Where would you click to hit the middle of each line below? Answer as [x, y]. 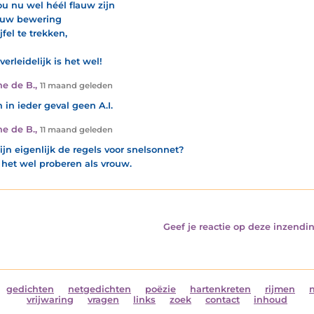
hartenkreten [220, 289]
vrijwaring [50, 300]
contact [223, 300]
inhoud [271, 300]
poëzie [161, 289]
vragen [103, 300]
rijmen [280, 289]
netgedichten [100, 289]
